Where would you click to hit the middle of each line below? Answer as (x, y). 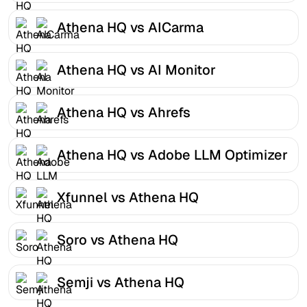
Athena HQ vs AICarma (130, 27)
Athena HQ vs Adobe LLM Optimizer (172, 155)
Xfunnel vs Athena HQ (128, 197)
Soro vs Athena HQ (118, 240)
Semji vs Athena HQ (121, 282)
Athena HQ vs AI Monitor (136, 70)
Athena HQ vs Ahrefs (124, 112)
